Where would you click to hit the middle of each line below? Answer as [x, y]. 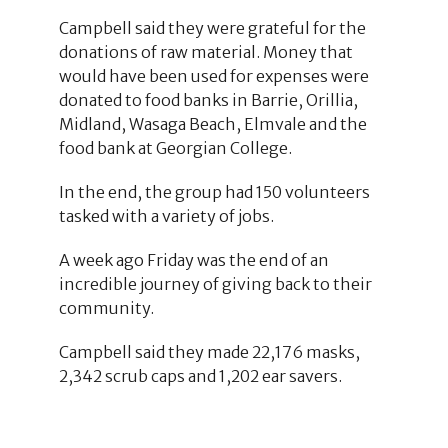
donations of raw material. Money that [205, 51]
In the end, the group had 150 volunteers [214, 191]
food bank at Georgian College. [175, 147]
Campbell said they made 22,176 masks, [209, 351]
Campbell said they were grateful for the [212, 27]
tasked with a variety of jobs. [166, 215]
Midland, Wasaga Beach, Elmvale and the [212, 123]
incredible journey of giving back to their [215, 283]
